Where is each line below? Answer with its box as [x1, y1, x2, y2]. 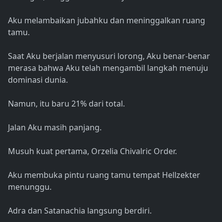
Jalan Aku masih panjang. [8, 122, 102, 133]
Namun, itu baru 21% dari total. [8, 98, 125, 110]
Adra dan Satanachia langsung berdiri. [8, 205, 152, 217]
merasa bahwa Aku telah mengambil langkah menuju [8, 62, 208, 74]
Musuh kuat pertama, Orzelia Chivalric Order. [8, 146, 177, 157]
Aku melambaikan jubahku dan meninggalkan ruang [8, 15, 205, 26]
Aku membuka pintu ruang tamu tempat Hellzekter [8, 169, 200, 181]
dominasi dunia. [8, 74, 68, 86]
